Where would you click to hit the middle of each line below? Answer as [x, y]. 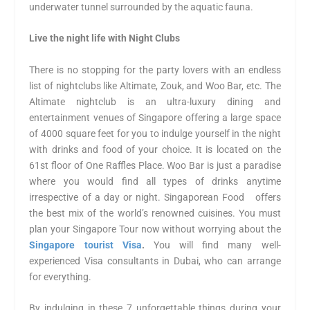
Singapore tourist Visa [85, 245]
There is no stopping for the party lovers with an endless [155, 70]
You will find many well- [212, 245]
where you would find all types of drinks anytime [155, 181]
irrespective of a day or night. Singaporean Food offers [155, 197]
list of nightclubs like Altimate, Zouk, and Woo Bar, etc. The [155, 85]
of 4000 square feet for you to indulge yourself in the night [155, 133]
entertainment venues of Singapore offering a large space [155, 117]
